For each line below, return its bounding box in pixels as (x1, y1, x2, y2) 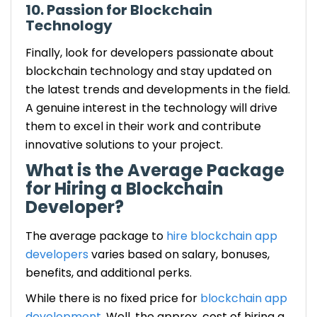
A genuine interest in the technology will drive (25, 99, 277, 116)
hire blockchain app (166, 227, 277, 244)
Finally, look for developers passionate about (25, 44, 274, 61)
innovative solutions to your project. (25, 136, 223, 153)
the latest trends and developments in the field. (25, 81, 290, 98)
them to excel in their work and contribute (25, 117, 261, 134)
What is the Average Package (25, 158, 284, 182)
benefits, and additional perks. (25, 264, 195, 281)
